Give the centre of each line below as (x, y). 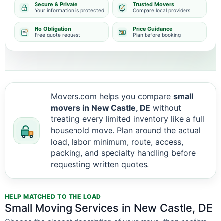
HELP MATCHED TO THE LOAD (53, 197)
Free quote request (57, 35)
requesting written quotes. (100, 164)
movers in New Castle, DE (101, 108)
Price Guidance (153, 29)
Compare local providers (162, 10)
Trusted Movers (153, 4)
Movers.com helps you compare (112, 96)
